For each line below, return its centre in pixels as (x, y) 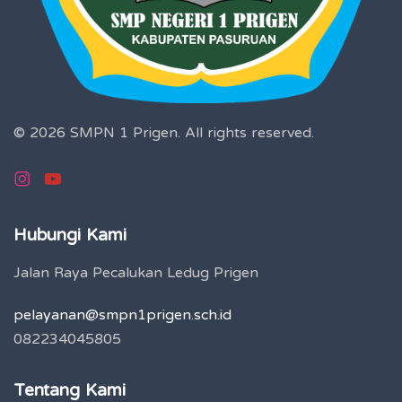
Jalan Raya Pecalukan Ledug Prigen (136, 273)
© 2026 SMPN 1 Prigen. (99, 133)
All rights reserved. (249, 133)
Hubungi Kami (70, 236)
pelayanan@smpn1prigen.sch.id (122, 315)
